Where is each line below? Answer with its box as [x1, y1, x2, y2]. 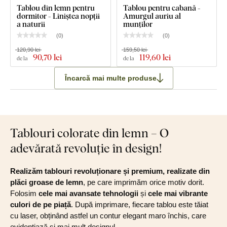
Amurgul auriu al [123, 11, 181, 21]
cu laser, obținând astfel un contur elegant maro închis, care [10, 211, 206, 220]
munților [123, 19, 153, 29]
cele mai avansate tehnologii [39, 189, 138, 198]
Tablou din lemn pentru [17, 3, 95, 13]
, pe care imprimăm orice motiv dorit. [83, 178, 204, 187]
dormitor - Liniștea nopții [17, 11, 100, 21]
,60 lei [149, 52, 171, 63]
